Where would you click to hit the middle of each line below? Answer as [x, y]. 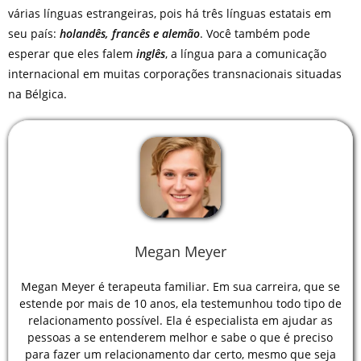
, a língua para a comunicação [245, 53]
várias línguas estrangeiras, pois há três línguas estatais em [169, 13]
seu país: [33, 33]
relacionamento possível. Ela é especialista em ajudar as [180, 320]
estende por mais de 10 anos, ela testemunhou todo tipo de [180, 303]
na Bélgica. [45, 93]
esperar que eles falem [72, 53]
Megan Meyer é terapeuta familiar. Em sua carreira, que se [180, 286]
